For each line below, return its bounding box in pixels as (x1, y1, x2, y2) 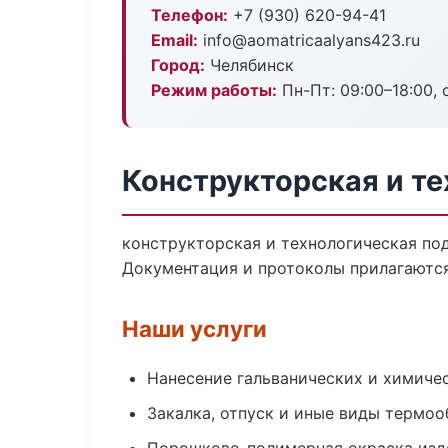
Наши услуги (122, 315, 267, 342)
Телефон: (151, 5, 228, 25)
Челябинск (205, 55, 294, 75)
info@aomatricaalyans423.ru (198, 30, 420, 50)
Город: (151, 55, 205, 75)
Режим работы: (151, 80, 277, 100)
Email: (151, 30, 198, 50)
